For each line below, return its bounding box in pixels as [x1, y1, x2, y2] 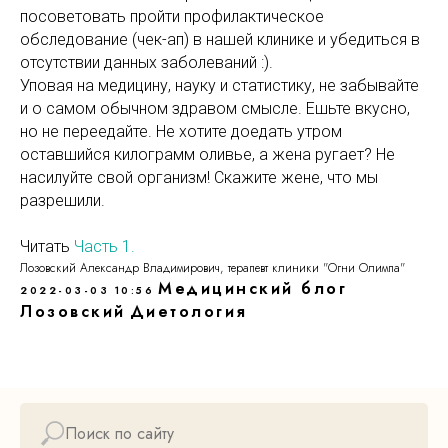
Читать [20, 237, 74, 256]
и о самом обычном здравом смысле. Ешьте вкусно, [20, 99, 410, 118]
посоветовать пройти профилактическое [20, 7, 324, 26]
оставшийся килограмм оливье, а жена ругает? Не [20, 145, 395, 164]
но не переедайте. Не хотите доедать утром [20, 122, 342, 141]
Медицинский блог [158, 277, 347, 300]
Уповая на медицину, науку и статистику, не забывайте [20, 76, 419, 95]
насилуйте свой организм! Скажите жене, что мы [20, 168, 378, 187]
